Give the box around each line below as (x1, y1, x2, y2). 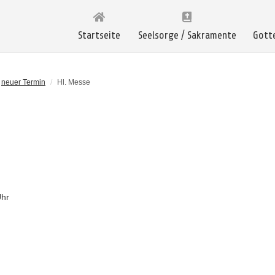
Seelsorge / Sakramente (137, 29, 236, 41)
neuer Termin (1, 79, 45, 86)
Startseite (77, 29, 120, 41)
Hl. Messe (57, 79, 90, 86)
